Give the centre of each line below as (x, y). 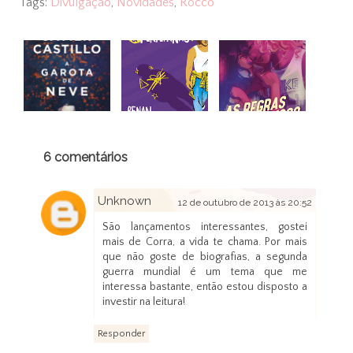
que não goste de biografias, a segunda (205, 257)
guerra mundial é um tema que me (205, 272)
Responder (121, 334)
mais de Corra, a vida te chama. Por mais (205, 242)
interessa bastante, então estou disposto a (205, 287)
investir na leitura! (143, 302)
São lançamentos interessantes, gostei (205, 227)
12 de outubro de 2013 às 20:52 (245, 203)
